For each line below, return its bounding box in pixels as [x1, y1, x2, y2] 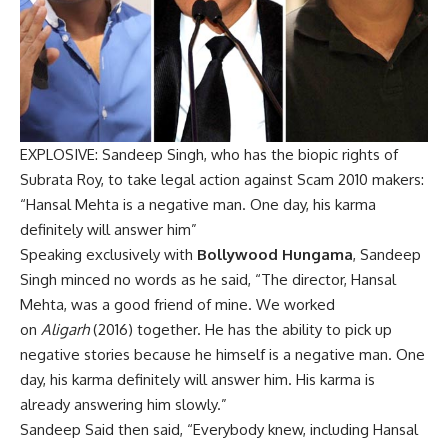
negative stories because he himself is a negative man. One [20, 345, 425, 365]
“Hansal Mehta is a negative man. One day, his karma [20, 195, 376, 215]
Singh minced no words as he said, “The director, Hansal [20, 270, 396, 290]
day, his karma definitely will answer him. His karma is [20, 370, 375, 390]
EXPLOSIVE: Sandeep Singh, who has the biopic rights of [20, 145, 398, 165]
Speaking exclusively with [20, 245, 197, 265]
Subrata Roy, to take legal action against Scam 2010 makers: [20, 170, 424, 190]
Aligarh [41, 320, 89, 340]
